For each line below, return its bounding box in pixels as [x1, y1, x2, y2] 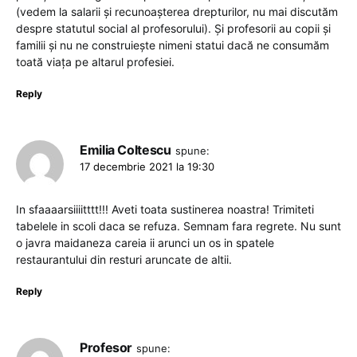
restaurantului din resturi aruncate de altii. [16, 252, 232, 266]
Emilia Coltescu [80, 141, 171, 158]
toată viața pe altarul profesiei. [16, 54, 175, 69]
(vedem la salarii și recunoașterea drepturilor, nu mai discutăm [16, 4, 338, 18]
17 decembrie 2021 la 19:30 [80, 159, 214, 173]
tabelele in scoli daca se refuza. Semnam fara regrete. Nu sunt [16, 218, 341, 233]
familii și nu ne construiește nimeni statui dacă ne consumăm [16, 37, 329, 52]
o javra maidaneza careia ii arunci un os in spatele [16, 235, 274, 249]
